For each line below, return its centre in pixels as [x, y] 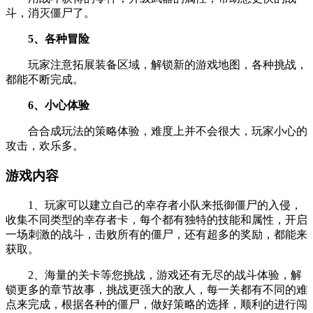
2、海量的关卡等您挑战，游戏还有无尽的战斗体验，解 [154, 275]
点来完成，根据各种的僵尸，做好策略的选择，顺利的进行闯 [156, 304]
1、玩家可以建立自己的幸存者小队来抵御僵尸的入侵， [154, 205]
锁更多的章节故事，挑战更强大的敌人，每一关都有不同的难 [156, 289]
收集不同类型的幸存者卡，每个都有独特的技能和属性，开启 [156, 219]
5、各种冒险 [48, 39]
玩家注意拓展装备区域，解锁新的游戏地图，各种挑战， [156, 65]
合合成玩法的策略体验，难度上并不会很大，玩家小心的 [156, 131]
